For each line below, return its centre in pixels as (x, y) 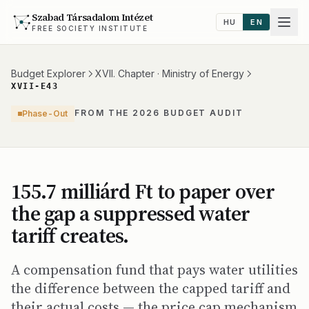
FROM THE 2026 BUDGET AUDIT (159, 113)
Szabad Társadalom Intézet (92, 17)
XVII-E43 (35, 86)
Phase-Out (45, 113)
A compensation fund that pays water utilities (154, 270)
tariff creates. (70, 236)
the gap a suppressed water (131, 213)
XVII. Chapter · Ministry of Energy (170, 73)
